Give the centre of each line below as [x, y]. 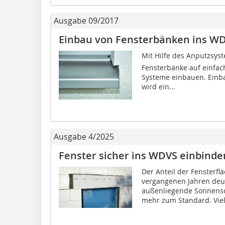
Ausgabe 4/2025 [84, 136]
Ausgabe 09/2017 [86, 20]
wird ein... [158, 86]
